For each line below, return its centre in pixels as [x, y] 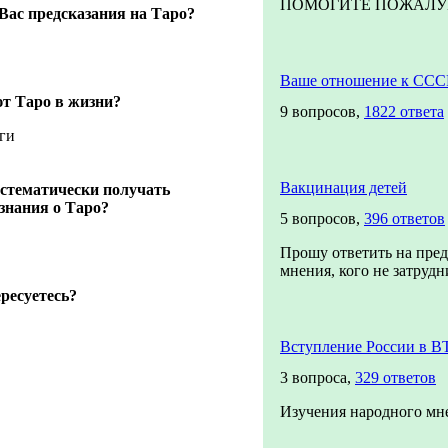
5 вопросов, [322, 218]
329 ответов [395, 377]
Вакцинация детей [343, 187]
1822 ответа [404, 111]
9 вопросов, [322, 111]
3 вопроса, [317, 377]
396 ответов [404, 218]
